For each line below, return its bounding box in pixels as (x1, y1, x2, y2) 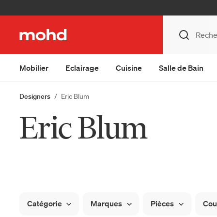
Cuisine (116, 63, 142, 73)
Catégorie (27, 198, 62, 208)
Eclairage (65, 63, 99, 73)
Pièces (151, 198, 174, 208)
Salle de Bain (159, 63, 203, 73)
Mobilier (19, 63, 48, 73)
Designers (19, 92, 50, 101)
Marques (91, 198, 123, 208)
